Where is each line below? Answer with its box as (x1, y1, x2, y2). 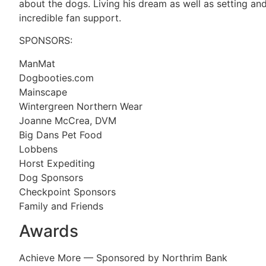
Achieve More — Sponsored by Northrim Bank (19, 251, 227, 264)
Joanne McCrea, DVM (19, 114, 116, 126)
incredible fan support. (19, 11, 121, 24)
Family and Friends (19, 199, 103, 212)
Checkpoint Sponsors (19, 185, 116, 198)
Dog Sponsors (19, 171, 83, 183)
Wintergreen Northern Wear (19, 100, 142, 112)
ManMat (19, 57, 55, 69)
